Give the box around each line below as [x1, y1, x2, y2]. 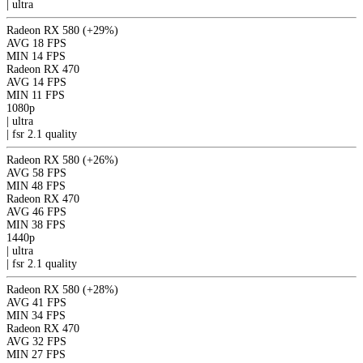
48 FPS [32, 179, 66, 192]
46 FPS [32, 205, 66, 218]
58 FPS [32, 166, 66, 179]
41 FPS [32, 296, 66, 309]
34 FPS [32, 309, 66, 322]
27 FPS [32, 348, 66, 361]
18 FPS [32, 36, 66, 49]
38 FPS [32, 218, 66, 231]
